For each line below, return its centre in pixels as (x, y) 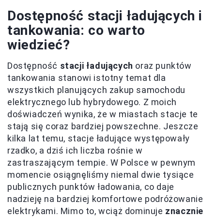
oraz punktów (162, 65)
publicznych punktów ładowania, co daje (91, 186)
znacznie (185, 211)
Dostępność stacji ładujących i (105, 15)
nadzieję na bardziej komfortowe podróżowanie (105, 199)
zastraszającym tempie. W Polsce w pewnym (102, 162)
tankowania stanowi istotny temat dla (87, 77)
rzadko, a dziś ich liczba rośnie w (75, 150)
